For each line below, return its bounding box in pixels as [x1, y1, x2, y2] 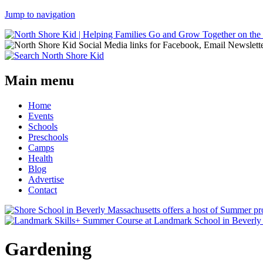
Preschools [28, 131, 68, 142]
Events [28, 110, 53, 121]
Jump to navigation [5, 9, 75, 19]
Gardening [5, 238, 92, 260]
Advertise [28, 174, 64, 184]
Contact [28, 184, 57, 195]
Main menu [5, 72, 74, 88]
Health [28, 153, 53, 163]
